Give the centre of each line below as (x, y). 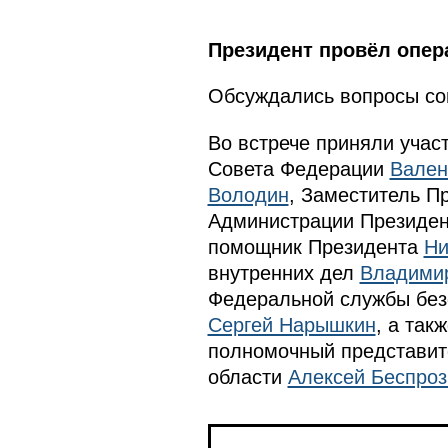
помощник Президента (315, 246)
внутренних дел (283, 272)
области (247, 376)
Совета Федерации (298, 168)
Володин (248, 194)
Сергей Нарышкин (291, 324)
